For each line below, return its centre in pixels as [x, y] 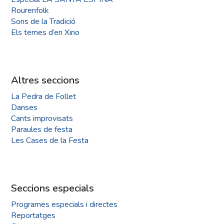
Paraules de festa [42, 130]
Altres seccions [45, 80]
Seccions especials [53, 188]
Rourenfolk [30, 11]
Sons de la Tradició [43, 22]
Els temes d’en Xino [45, 33]
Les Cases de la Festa [50, 141]
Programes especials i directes [64, 205]
